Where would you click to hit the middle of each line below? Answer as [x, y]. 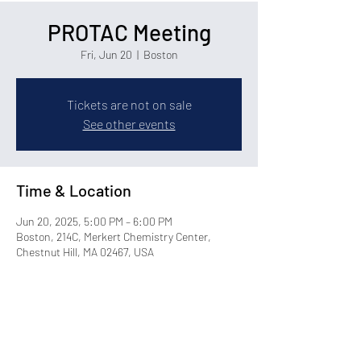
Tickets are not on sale [129, 104]
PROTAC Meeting [129, 32]
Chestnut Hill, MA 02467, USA [85, 252]
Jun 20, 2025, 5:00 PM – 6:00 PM [94, 221]
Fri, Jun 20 [106, 54]
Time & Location [74, 190]
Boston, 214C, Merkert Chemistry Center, [114, 237]
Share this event [73, 341]
